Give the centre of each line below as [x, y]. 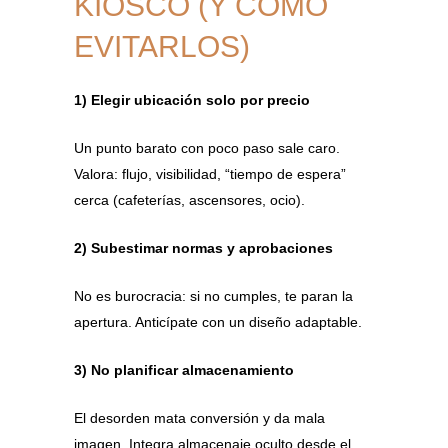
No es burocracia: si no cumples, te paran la [213, 295]
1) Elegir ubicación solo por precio [192, 99]
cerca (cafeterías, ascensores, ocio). [189, 199]
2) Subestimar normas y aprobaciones [203, 247]
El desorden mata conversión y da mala [199, 417]
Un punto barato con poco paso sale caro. [207, 147]
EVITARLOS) [162, 46]
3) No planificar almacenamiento [184, 369]
